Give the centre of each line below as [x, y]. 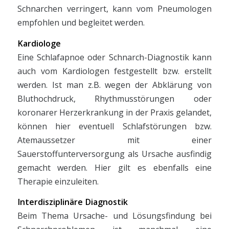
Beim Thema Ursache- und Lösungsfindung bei [114, 216]
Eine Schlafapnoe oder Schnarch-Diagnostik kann [114, 57]
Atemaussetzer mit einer [114, 140]
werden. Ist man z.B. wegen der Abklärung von [114, 85]
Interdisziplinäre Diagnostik [72, 202]
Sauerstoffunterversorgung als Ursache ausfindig [114, 154]
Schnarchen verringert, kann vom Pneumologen [114, 9]
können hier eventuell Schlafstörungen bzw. [114, 126]
